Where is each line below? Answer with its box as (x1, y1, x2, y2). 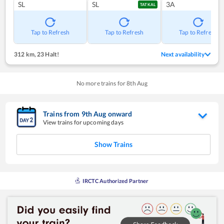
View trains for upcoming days (43, 118, 123, 126)
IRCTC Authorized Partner (82, 177, 149, 184)
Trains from (43, 109, 81, 118)
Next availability (160, 50, 204, 58)
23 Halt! (35, 50, 59, 58)
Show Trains (94, 139, 132, 148)
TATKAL (140, 1, 155, 7)
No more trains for (76, 79, 127, 87)
